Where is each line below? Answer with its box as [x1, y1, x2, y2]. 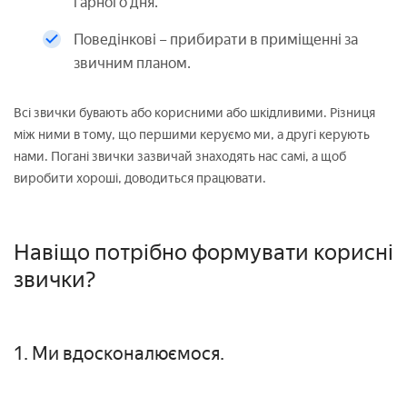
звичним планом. [74, 54, 191, 72]
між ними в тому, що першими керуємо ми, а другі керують [14, 126, 370, 143]
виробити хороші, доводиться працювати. [14, 170, 266, 186]
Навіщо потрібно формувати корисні [14, 238, 393, 265]
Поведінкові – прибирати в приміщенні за [74, 30, 358, 48]
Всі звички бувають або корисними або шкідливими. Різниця [14, 104, 375, 121]
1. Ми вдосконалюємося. [14, 342, 224, 364]
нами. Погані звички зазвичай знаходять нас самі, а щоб [14, 148, 346, 164]
